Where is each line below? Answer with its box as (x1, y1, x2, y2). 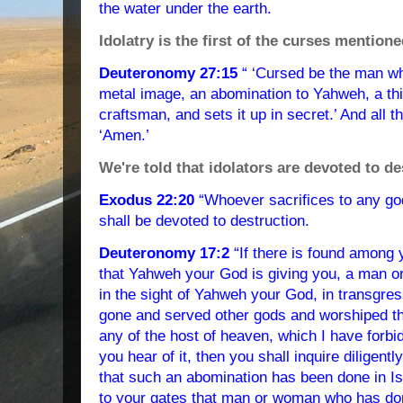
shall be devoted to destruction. (99, 212, 309, 229)
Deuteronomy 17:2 (99, 245, 229, 262)
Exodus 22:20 (99, 192, 199, 209)
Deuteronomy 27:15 (99, 65, 237, 82)
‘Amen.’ (99, 127, 149, 144)
